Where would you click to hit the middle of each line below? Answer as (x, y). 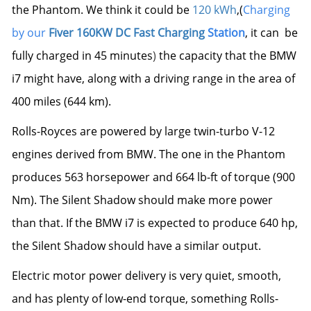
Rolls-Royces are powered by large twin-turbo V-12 (143, 131)
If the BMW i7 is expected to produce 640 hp (180, 223)
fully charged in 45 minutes (82, 56)
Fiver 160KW (82, 33)
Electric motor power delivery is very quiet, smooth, (146, 276)
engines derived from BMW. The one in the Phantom (149, 154)
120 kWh (215, 10)
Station (225, 33)
